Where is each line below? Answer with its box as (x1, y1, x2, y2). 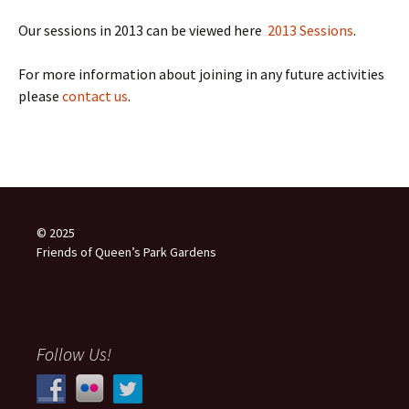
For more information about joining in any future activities (18, 65, 384, 83)
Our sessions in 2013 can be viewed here (18, 21, 267, 39)
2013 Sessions (267, 21, 353, 39)
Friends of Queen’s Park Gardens (37, 244, 216, 260)
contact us (62, 87, 128, 105)
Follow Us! (37, 342, 111, 365)
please (18, 87, 62, 105)
